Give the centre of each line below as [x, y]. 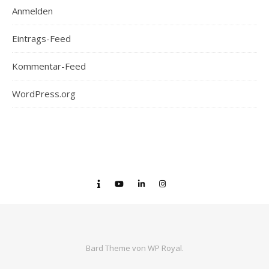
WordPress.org [44, 94]
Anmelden [32, 11]
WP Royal [165, 248]
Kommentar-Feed [49, 66]
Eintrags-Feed [41, 38]
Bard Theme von [116, 248]
